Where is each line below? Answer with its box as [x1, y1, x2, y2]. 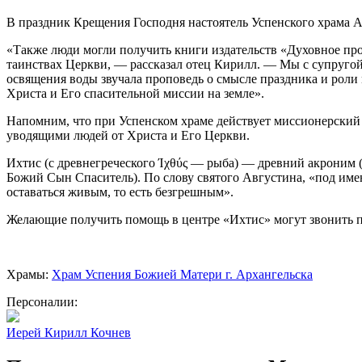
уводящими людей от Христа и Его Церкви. [6, 128, 250, 142]
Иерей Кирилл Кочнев [6, 325, 131, 339]
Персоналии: [6, 294, 78, 309]
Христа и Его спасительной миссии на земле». [6, 86, 264, 100]
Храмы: [6, 267, 52, 281]
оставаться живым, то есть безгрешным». [6, 184, 234, 199]
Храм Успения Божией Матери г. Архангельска [52, 267, 313, 281]
